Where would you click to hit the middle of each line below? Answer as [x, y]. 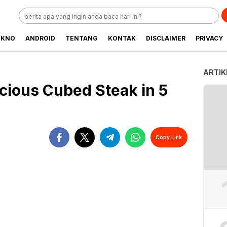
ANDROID [40, 38]
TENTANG [82, 38]
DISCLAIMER [166, 38]
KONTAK [122, 38]
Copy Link [169, 137]
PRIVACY [209, 38]
